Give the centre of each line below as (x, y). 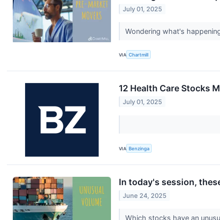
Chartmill (139, 55)
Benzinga (139, 148)
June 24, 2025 (145, 195)
